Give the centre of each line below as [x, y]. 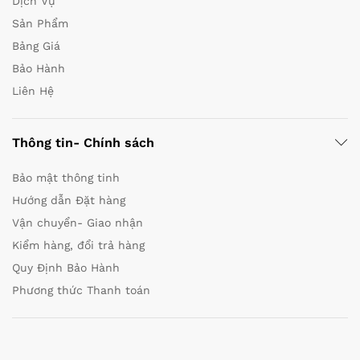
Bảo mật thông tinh [66, 177]
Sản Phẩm [40, 23]
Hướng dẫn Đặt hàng [69, 200]
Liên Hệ [33, 90]
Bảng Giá [36, 45]
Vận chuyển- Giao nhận [78, 222]
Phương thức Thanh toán [81, 290]
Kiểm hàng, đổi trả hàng [78, 245]
